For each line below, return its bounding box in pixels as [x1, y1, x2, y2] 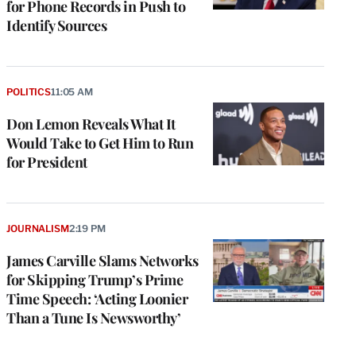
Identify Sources [6, 16, 106, 36]
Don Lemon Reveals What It [6, 114, 176, 134]
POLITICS [6, 86, 51, 99]
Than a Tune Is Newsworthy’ [6, 308, 180, 328]
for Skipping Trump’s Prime [6, 270, 183, 290]
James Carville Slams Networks [6, 251, 199, 271]
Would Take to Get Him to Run [6, 133, 193, 153]
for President [6, 153, 87, 172]
